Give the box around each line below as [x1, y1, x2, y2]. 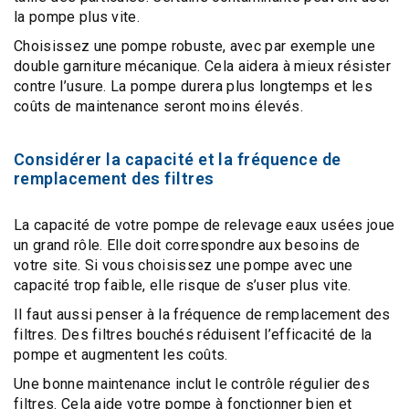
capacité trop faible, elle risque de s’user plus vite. [14, 277, 351, 294]
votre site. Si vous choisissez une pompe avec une [14, 257, 353, 274]
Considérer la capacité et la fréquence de [14, 150, 341, 169]
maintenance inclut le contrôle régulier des [88, 375, 370, 393]
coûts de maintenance [14, 98, 160, 115]
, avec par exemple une [222, 37, 376, 55]
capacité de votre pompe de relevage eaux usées [33, 216, 363, 234]
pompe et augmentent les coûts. [14, 346, 228, 363]
